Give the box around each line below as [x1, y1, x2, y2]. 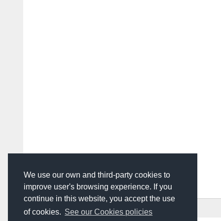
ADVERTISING [66, 205, 106, 212]
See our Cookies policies [65, 208, 153, 217]
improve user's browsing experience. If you [24, 183, 172, 191]
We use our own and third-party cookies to [24, 171, 170, 180]
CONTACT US [116, 205, 155, 212]
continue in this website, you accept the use [24, 194, 175, 203]
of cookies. [24, 208, 63, 217]
